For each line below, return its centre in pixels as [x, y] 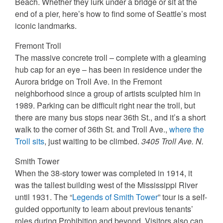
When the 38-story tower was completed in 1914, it [104, 173]
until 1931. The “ [44, 197]
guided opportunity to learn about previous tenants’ [104, 209]
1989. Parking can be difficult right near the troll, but [105, 106]
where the [187, 129]
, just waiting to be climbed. [93, 141]
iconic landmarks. [46, 26]
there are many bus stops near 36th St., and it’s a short [110, 117]
